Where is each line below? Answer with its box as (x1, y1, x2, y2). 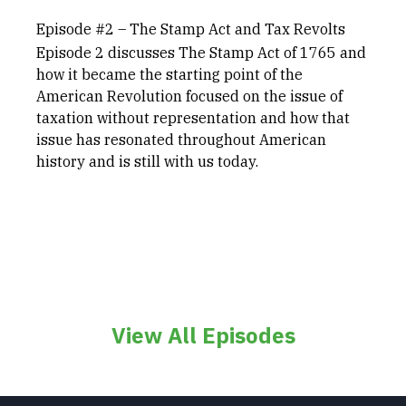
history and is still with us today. (36, 152, 258, 170)
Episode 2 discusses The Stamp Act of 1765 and (36, 43, 366, 62)
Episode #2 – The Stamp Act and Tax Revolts (36, 20, 345, 38)
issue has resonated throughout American (36, 130, 326, 149)
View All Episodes (111, 321, 295, 350)
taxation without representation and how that (36, 109, 350, 127)
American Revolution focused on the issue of (36, 87, 343, 105)
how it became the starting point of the (36, 65, 303, 83)
